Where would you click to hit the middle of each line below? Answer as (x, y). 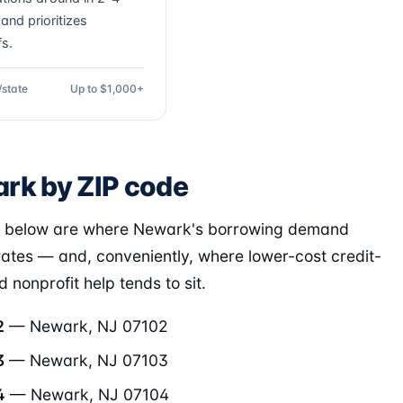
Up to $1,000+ (107, 89)
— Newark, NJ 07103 (86, 360)
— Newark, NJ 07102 (86, 326)
